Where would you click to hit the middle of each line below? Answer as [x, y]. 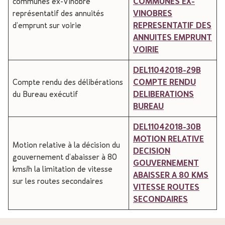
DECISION [152, 151]
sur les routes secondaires [58, 181]
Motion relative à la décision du [66, 145]
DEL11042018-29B [167, 70]
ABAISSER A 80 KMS [171, 175]
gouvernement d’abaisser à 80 [65, 157]
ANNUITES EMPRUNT [173, 37]
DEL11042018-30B [167, 127]
